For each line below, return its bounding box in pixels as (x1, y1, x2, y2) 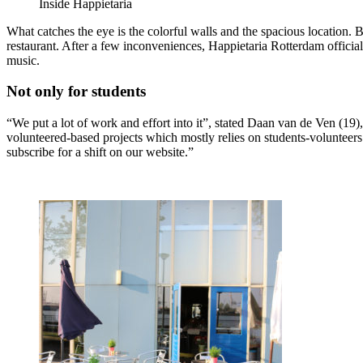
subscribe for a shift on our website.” (6, 144, 194, 159)
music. (6, 53, 40, 67)
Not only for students (6, 83, 146, 100)
